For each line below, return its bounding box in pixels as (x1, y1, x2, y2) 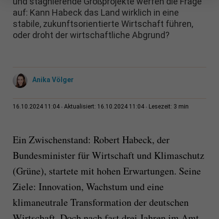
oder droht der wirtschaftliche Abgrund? (12, 30, 170, 41)
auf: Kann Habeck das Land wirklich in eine (12, 7, 179, 18)
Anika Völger (32, 76, 74, 84)
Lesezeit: (148, 103, 174, 110)
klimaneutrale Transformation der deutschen (12, 196, 189, 209)
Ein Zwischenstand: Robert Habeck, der (12, 133, 170, 147)
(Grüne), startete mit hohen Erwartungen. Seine (12, 164, 201, 178)
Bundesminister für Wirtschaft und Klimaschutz (12, 149, 204, 162)
